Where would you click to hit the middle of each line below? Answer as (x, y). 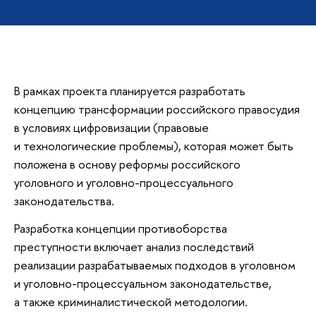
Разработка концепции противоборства (121, 229)
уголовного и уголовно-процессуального (124, 182)
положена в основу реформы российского (127, 164)
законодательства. (64, 200)
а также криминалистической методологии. (131, 302)
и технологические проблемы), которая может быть (154, 145)
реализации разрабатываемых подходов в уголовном (155, 265)
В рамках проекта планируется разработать (130, 90)
